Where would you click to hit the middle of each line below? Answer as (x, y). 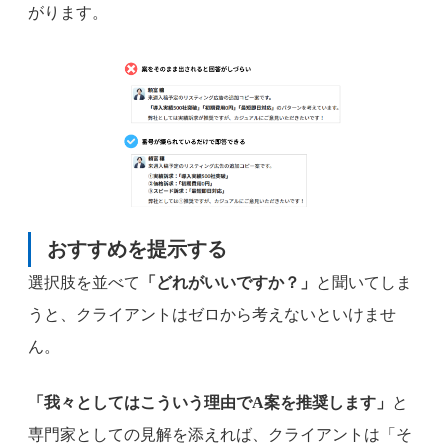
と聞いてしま (364, 283)
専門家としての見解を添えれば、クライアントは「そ (220, 435)
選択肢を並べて (84, 283)
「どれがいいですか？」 (228, 283)
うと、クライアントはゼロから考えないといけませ (212, 315)
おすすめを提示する (137, 249)
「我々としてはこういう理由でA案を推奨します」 (210, 403)
